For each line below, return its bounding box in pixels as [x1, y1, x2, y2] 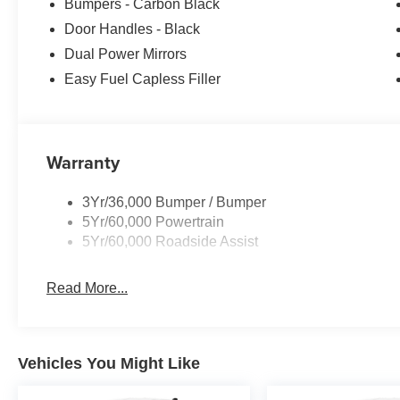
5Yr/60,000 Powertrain [82, 213, 225, 229]
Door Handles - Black [64, 21, 201, 37]
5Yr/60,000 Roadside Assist [82, 233, 259, 249]
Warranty [46, 148, 121, 175]
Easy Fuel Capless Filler [64, 71, 221, 87]
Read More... [46, 279, 129, 296]
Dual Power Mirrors [64, 46, 187, 62]
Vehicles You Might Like [18, 354, 200, 372]
